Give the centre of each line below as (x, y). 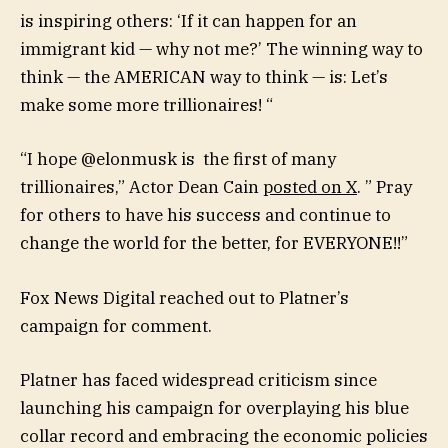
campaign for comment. (116, 325)
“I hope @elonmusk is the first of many (178, 159)
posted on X (310, 187)
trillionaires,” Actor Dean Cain (141, 187)
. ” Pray (384, 187)
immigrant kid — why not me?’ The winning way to (221, 49)
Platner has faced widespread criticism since (198, 379)
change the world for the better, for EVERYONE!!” (214, 243)
